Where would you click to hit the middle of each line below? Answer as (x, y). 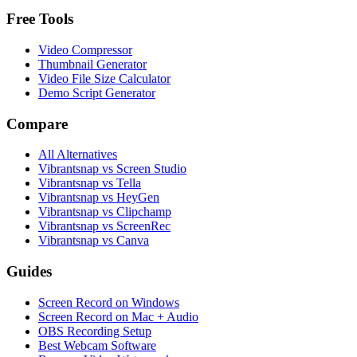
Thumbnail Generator (92, 64)
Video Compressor (85, 49)
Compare (37, 124)
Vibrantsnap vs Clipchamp (105, 212)
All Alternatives (78, 155)
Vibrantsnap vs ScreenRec (104, 226)
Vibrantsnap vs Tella (90, 183)
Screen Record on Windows (109, 302)
